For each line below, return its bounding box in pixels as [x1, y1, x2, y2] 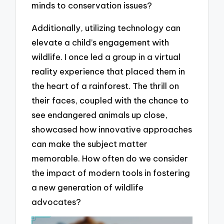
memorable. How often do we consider [31, 152, 188, 163]
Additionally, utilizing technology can [31, 22, 181, 33]
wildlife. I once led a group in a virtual [31, 51, 181, 62]
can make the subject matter [31, 138, 148, 149]
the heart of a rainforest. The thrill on [31, 80, 179, 91]
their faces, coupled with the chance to [31, 94, 189, 105]
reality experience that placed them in [31, 65, 185, 76]
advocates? [31, 196, 81, 207]
